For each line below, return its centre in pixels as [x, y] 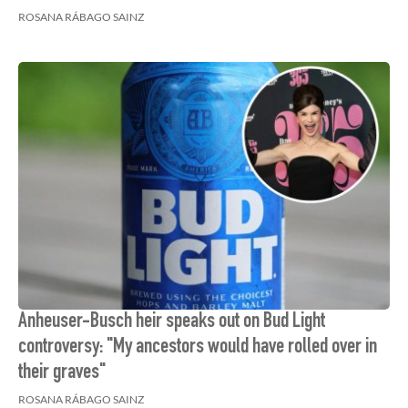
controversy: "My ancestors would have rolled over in [198, 348]
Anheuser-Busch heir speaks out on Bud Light [172, 322]
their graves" [62, 373]
